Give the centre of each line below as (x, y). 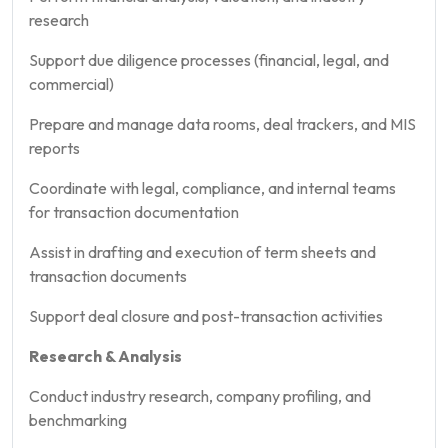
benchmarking (78, 419)
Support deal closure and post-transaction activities (206, 315)
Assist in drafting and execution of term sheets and (202, 251)
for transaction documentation (134, 211)
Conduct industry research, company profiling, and (200, 395)
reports (54, 147)
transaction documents (108, 275)
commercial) (71, 83)
